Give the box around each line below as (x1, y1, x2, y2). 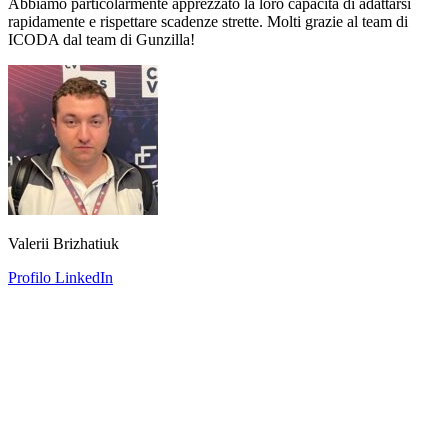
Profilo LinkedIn (8, 268, 113, 286)
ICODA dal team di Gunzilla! (8, 30, 195, 48)
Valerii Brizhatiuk (8, 234, 119, 252)
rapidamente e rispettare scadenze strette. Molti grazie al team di (8, 12, 408, 30)
